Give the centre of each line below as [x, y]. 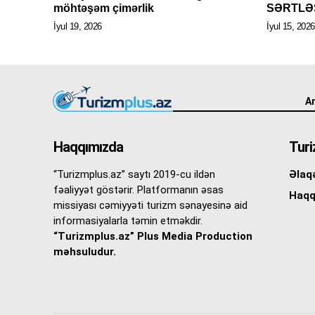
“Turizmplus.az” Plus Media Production [153, 237]
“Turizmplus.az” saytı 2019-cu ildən [134, 175]
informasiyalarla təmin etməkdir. [128, 221]
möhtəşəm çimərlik [104, 8]
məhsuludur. [85, 252]
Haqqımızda [88, 147]
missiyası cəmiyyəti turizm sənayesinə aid [150, 206]
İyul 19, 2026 [78, 27]
